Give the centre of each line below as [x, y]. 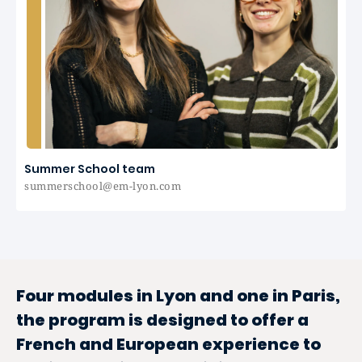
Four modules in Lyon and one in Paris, [178, 296]
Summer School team [90, 169]
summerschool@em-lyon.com [103, 186]
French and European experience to [168, 344]
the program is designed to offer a [162, 320]
